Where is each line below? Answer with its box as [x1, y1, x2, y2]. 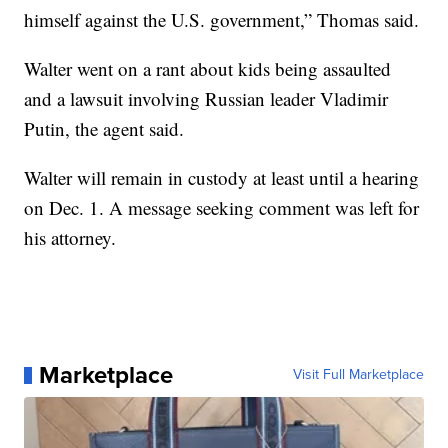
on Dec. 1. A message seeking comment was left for [24, 195, 420, 221]
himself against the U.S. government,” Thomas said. [24, 7, 420, 33]
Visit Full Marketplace [292, 364, 424, 386]
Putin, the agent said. [24, 116, 185, 142]
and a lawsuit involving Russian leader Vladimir [24, 86, 389, 112]
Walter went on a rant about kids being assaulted [24, 56, 392, 82]
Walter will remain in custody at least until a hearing [24, 165, 420, 191]
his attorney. [24, 225, 117, 251]
